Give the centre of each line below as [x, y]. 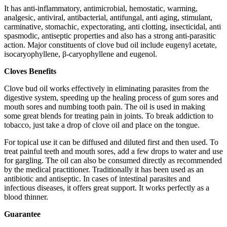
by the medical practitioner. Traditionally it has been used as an [104, 170]
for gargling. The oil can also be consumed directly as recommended [113, 161]
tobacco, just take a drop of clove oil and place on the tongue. [102, 125]
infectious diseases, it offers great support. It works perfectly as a [107, 188]
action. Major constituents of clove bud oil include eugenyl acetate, [110, 45]
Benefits [43, 71]
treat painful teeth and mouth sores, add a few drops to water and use [113, 152]
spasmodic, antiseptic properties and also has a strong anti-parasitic [110, 36]
